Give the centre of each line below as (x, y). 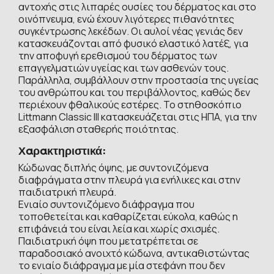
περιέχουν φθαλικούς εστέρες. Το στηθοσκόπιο (130, 104)
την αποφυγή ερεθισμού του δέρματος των (118, 55)
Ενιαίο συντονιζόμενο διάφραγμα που (106, 204)
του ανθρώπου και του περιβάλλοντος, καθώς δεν (134, 92)
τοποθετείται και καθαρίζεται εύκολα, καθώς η (128, 216)
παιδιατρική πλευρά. (67, 192)
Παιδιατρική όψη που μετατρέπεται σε (108, 241)
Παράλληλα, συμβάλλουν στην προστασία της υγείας (139, 80)
